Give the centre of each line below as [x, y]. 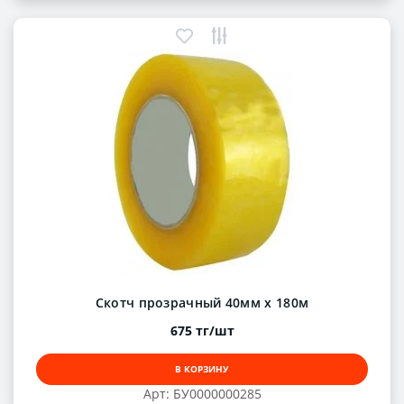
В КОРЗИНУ [202, 368]
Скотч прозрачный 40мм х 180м [202, 302]
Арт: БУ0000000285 [202, 393]
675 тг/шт [202, 330]
